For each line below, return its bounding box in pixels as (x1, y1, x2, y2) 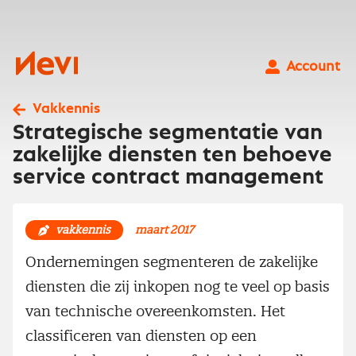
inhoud (4, 33, 49, 47)
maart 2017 (135, 222, 194, 237)
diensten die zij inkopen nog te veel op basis (25, 277, 330, 296)
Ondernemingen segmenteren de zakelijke (25, 252, 318, 271)
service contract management (13, 166, 323, 188)
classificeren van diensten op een (25, 326, 257, 345)
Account (286, 60, 340, 74)
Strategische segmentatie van (13, 122, 323, 144)
